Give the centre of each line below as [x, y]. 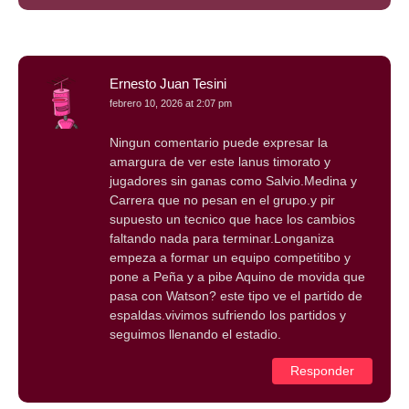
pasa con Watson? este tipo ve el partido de [236, 296]
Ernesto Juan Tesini [168, 84]
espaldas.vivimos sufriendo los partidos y [228, 315]
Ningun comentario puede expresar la [219, 143]
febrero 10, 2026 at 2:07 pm [171, 104]
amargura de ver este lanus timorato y [220, 162]
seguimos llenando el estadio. [195, 335]
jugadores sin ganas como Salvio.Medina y [233, 181]
